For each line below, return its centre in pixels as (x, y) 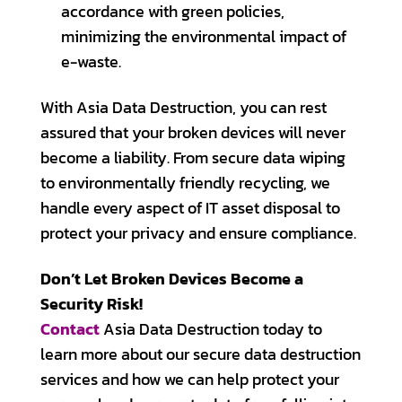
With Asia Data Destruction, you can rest (184, 108)
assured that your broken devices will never (193, 133)
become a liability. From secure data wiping (193, 158)
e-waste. (91, 62)
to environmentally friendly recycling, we (185, 183)
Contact (70, 329)
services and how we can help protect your (190, 379)
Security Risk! (92, 304)
